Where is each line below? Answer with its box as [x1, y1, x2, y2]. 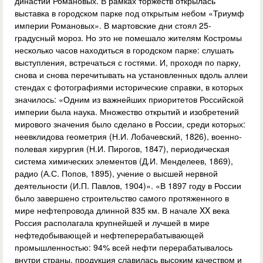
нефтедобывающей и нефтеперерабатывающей [15, 229, 204, 241]
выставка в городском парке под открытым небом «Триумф [15, 7, 244, 19]
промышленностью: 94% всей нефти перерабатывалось [15, 241, 232, 254]
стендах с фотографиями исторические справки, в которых [15, 81, 243, 93]
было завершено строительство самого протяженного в [15, 192, 229, 204]
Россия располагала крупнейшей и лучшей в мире [15, 217, 210, 229]
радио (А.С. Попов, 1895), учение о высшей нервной [15, 167, 218, 180]
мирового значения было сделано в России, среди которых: [15, 118, 245, 130]
